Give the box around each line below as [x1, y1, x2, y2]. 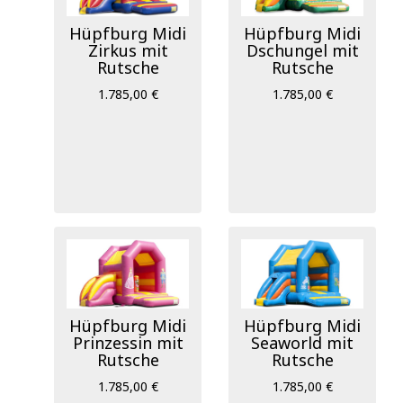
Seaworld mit [251, 331, 354, 354]
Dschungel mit [246, 39, 359, 61]
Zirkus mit [87, 39, 168, 61]
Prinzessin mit [72, 331, 184, 354]
